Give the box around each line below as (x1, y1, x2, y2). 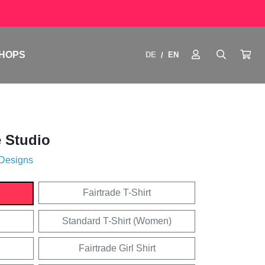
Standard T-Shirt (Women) (62, 216, 172, 226)
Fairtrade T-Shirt (83, 188, 151, 198)
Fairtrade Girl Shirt (78, 243, 156, 253)
